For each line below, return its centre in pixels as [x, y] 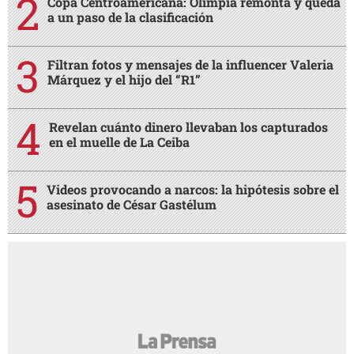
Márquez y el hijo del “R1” [124, 80]
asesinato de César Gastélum [132, 205]
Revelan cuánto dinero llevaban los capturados [188, 127]
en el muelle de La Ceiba [119, 142]
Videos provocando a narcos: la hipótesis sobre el [193, 190]
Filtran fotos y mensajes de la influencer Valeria [190, 65]
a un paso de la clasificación [130, 17]
